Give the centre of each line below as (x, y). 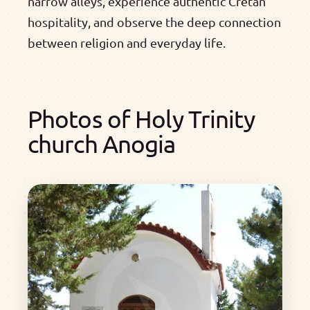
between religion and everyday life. (127, 42)
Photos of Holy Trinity (141, 118)
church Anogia (102, 143)
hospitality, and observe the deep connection (154, 21)
